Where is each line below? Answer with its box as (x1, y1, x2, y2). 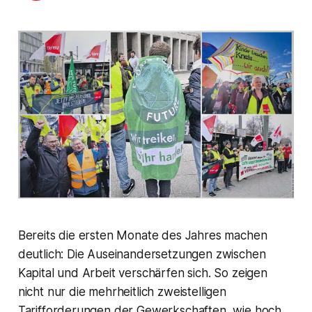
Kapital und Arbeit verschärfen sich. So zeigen (17, 266, 267, 281)
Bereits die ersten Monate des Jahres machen (17, 228, 267, 243)
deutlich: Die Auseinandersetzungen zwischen (17, 247, 266, 262)
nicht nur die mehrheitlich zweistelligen (17, 285, 226, 299)
